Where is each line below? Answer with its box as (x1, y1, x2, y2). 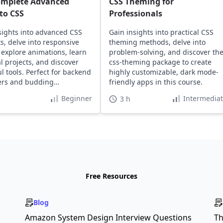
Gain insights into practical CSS (109, 27, 214, 37)
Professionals (109, 8, 162, 19)
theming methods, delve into (109, 37, 206, 47)
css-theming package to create (109, 57, 212, 67)
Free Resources (86, 171, 137, 181)
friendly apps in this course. (109, 77, 203, 87)
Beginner (61, 94, 92, 104)
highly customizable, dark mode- (109, 67, 219, 77)
